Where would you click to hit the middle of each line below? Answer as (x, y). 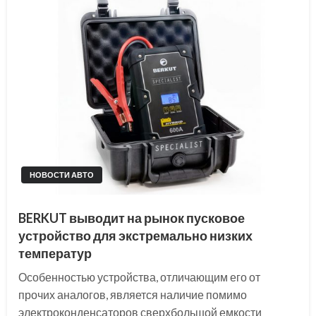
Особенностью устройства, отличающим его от (139, 276)
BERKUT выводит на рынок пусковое (132, 218)
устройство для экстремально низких (135, 235)
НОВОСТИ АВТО (62, 174)
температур (55, 253)
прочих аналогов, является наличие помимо (133, 294)
